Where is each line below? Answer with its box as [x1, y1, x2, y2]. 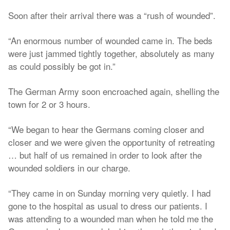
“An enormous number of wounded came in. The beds [8, 34, 213, 47]
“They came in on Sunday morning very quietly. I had [8, 186, 210, 199]
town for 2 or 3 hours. [8, 98, 90, 110]
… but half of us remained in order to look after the [8, 148, 202, 161]
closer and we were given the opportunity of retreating [8, 136, 215, 148]
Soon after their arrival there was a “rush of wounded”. [8, 9, 216, 22]
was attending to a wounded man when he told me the [8, 212, 213, 225]
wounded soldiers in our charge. [8, 161, 130, 174]
